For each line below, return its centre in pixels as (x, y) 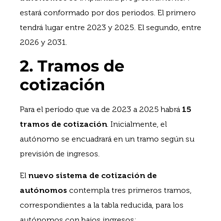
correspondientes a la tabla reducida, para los (102, 205)
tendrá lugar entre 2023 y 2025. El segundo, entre (110, 27)
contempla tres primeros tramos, (129, 190)
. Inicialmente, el (137, 124)
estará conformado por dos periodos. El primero (108, 12)
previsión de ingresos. (60, 153)
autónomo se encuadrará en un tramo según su (107, 139)
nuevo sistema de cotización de (92, 176)
